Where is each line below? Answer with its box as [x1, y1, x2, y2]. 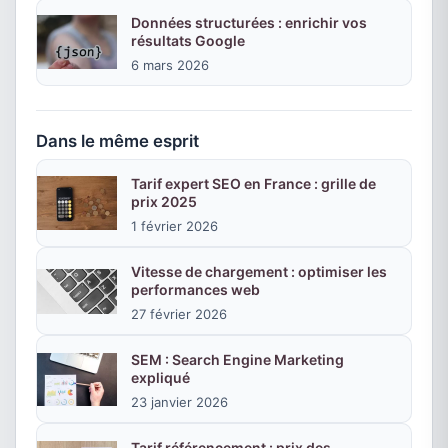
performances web [131, 281, 260, 298]
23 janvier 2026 [131, 394, 228, 410]
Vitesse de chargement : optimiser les [131, 263, 387, 280]
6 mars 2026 [131, 57, 209, 73]
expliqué [131, 369, 190, 386]
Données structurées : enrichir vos [131, 14, 367, 31]
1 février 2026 [131, 218, 218, 234]
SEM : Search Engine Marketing [131, 351, 344, 368]
